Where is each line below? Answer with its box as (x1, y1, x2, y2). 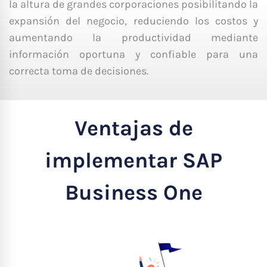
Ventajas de (74, 115, 193, 141)
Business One (64, 179, 203, 205)
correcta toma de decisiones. (9, 64, 148, 77)
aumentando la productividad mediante (9, 30, 258, 44)
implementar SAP (45, 147, 222, 173)
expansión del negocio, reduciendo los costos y (9, 14, 258, 27)
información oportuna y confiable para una (9, 47, 258, 61)
